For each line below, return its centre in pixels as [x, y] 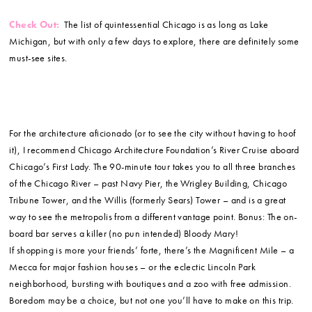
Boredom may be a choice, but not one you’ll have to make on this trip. [151, 301]
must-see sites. [38, 58]
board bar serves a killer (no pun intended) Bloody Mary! [124, 234]
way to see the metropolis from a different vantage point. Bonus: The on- [153, 217]
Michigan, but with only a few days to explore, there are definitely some [154, 41]
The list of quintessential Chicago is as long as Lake [165, 25]
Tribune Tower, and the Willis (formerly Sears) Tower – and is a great [148, 200]
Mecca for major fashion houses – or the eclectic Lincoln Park [133, 267]
